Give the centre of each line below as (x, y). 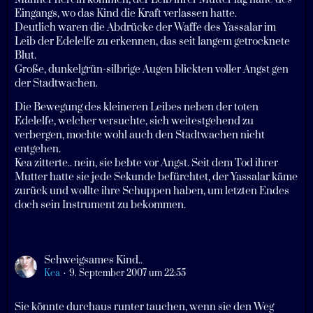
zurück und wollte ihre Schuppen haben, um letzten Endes (152, 191)
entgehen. (38, 150)
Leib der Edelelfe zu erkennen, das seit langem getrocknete (152, 42)
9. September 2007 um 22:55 (128, 274)
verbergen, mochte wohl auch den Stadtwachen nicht (140, 136)
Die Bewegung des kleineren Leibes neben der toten (137, 108)
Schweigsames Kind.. (93, 261)
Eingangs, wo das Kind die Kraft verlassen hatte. (126, 14)
